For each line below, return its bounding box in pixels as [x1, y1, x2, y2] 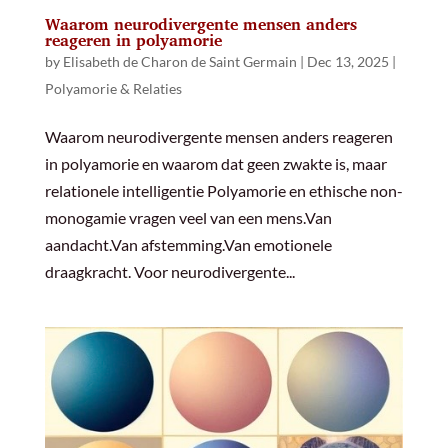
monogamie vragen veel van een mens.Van [44, 208, 332, 228]
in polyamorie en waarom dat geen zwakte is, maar [44, 154, 387, 174]
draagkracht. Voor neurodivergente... [44, 262, 295, 282]
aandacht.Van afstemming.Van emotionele [44, 235, 332, 255]
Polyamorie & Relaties [44, 80, 182, 98]
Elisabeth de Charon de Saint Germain [62, 53, 297, 71]
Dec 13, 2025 [306, 53, 389, 71]
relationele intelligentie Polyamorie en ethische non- [44, 181, 403, 201]
